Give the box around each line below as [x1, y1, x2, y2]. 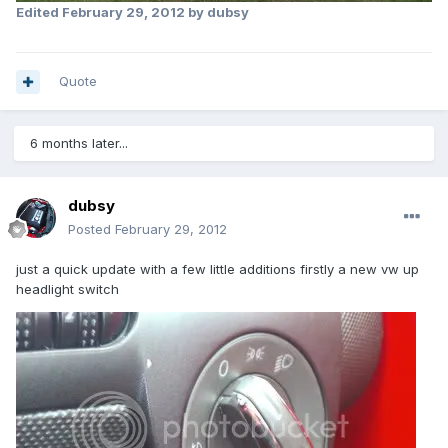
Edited [16, 4, 62, 21]
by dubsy [185, 4, 249, 21]
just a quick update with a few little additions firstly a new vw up [16, 261, 419, 278]
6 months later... [30, 135, 128, 152]
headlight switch [16, 281, 119, 298]
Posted [68, 221, 115, 238]
